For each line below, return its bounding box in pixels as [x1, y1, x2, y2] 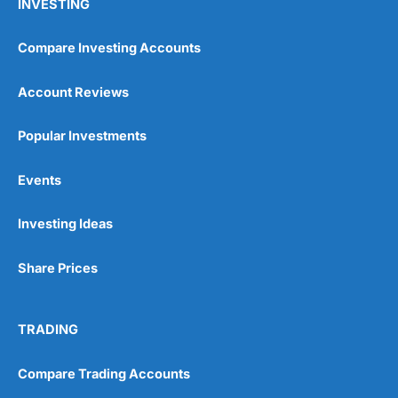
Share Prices [18, 259, 98, 276]
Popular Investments [18, 128, 147, 145]
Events [18, 171, 61, 188]
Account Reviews [18, 84, 129, 100]
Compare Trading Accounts [18, 365, 190, 382]
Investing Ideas [18, 216, 113, 233]
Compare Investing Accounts [18, 40, 201, 57]
